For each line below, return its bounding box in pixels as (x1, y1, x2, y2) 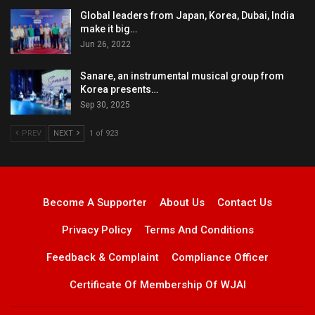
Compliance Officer (172, 250, 269, 264)
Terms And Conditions (143, 223, 254, 236)
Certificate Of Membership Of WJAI (69, 278, 246, 291)
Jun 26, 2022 (80, 39, 131, 50)
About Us (160, 195, 205, 209)
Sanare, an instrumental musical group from (80, 70, 284, 82)
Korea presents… (80, 84, 158, 96)
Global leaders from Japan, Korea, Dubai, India (80, 10, 295, 22)
